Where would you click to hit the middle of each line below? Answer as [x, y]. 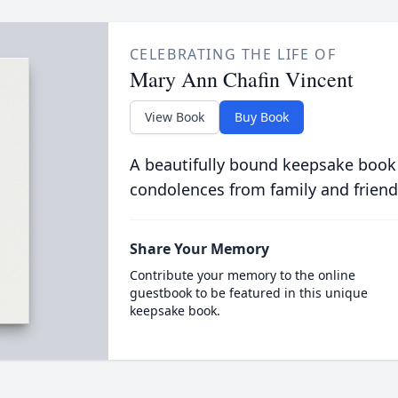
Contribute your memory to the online [242, 275]
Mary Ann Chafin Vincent [241, 79]
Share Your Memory [199, 249]
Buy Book [261, 117]
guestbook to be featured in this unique [248, 293]
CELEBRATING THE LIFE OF [233, 54]
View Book [174, 117]
